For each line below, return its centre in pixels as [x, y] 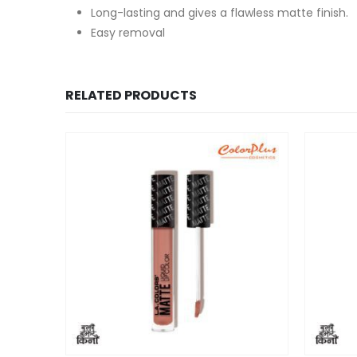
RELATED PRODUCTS [131, 95]
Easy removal [128, 32]
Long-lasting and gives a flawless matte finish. [220, 12]
